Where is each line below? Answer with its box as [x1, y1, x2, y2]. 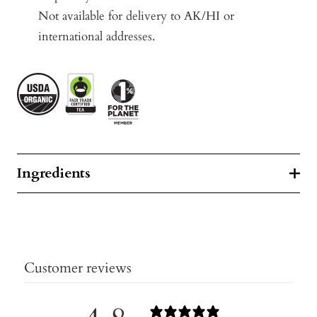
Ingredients [17, 163, 91, 183]
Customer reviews [24, 258, 132, 277]
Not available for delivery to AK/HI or [38, 7, 234, 24]
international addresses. [38, 28, 155, 45]
